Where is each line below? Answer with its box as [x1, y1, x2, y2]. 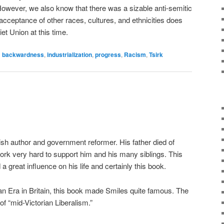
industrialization [47, 50, 92, 59]
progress [95, 50, 121, 59]
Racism [124, 50, 146, 59]
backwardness [2, 50, 44, 59]
